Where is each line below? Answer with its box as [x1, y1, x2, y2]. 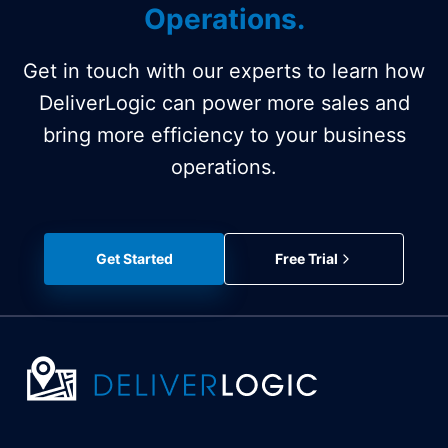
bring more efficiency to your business [42, 122, 406, 147]
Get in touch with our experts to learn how [23, 58, 425, 83]
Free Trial [274, 250, 338, 268]
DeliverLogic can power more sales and [38, 90, 410, 115]
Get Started [95, 250, 173, 268]
